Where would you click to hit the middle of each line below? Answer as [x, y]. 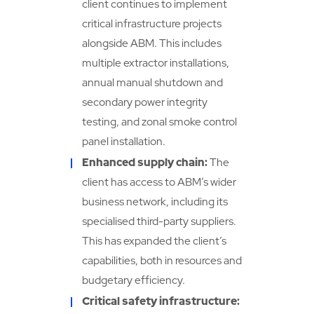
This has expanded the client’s [154, 241]
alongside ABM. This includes [151, 43]
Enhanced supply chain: [145, 163]
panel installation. [123, 142]
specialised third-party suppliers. [159, 221]
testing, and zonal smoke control [159, 122]
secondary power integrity [144, 102]
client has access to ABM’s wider [159, 182]
